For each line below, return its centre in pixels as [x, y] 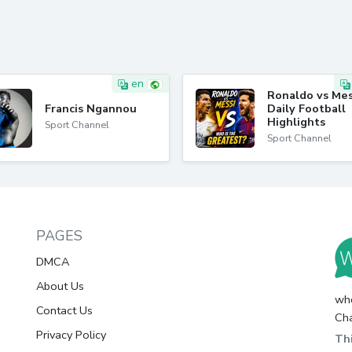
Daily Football [306, 108]
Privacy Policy [71, 335]
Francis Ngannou [91, 108]
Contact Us [64, 310]
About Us [60, 286]
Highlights [296, 122]
